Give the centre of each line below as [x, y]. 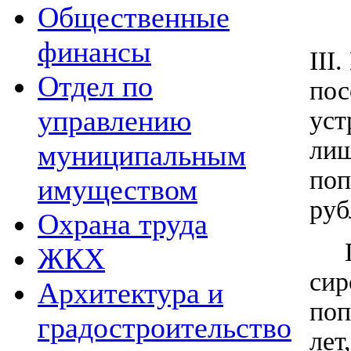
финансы [94, 52]
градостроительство [165, 327]
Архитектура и [130, 293]
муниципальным [142, 155]
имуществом [118, 190]
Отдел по [95, 86]
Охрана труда [123, 224]
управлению [114, 121]
